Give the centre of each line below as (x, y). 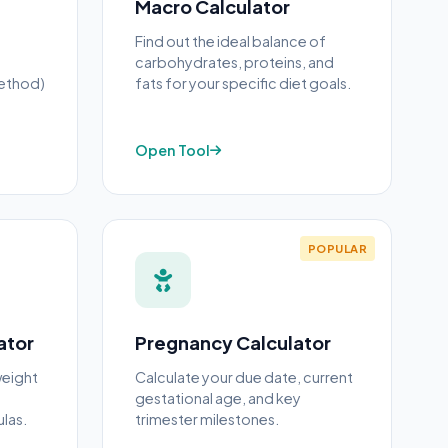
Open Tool (172, 150)
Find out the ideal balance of (230, 41)
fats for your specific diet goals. (243, 83)
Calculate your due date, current (244, 377)
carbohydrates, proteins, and (234, 62)
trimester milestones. (207, 419)
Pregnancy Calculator (233, 342)
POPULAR (337, 248)
